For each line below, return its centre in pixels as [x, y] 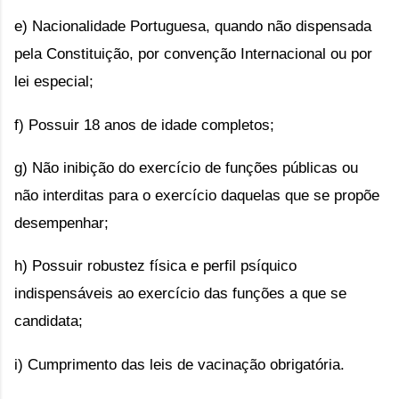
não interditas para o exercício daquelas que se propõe [197, 195]
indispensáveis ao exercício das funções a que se [180, 293]
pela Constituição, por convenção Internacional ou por [193, 54]
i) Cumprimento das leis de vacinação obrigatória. [182, 364]
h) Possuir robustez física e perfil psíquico [155, 266]
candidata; [51, 321]
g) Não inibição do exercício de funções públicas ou [186, 167]
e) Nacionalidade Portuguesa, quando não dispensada [193, 26]
